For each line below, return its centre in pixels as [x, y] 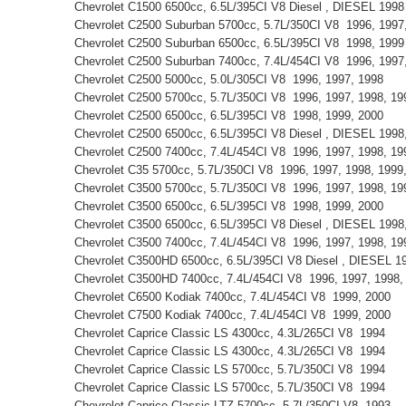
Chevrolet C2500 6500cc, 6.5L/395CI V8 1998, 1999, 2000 [232, 115]
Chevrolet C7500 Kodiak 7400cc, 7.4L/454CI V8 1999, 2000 [236, 314]
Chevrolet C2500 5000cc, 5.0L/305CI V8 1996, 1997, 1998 [232, 79]
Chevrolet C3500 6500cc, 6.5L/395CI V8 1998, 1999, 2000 [232, 206]
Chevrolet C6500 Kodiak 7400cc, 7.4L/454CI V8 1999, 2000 [236, 296]
